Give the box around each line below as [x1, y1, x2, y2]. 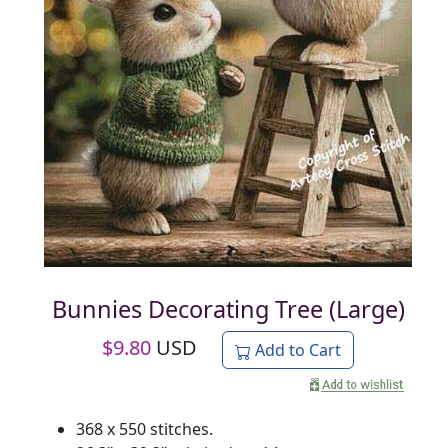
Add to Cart [251, 338, 341, 361]
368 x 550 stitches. [76, 417, 213, 440]
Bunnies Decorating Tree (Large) [51, 292, 405, 325]
